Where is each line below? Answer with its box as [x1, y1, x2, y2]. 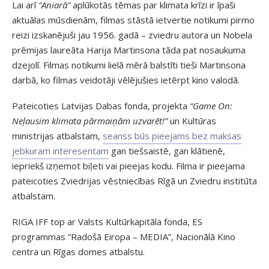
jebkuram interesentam [12, 144, 109, 157]
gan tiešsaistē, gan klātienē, [109, 144, 225, 157]
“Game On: [190, 99, 232, 112]
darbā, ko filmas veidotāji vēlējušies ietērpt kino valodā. [12, 73, 240, 86]
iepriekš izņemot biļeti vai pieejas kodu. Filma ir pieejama [12, 159, 245, 172]
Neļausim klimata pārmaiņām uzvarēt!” [12, 114, 168, 127]
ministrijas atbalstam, [12, 129, 103, 142]
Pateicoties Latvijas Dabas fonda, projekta [12, 99, 190, 112]
